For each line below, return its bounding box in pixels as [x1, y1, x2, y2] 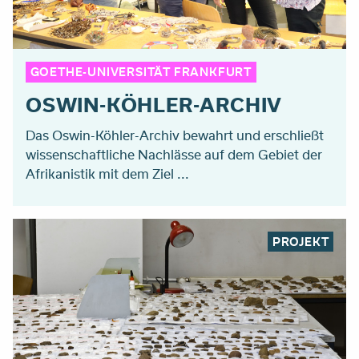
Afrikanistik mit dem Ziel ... [26, 163, 189, 183]
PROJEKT [272, 232, 329, 250]
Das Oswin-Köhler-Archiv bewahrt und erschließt [26, 125, 324, 144]
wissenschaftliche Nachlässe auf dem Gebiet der [26, 144, 322, 163]
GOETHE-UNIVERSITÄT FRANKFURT [30, 63, 252, 81]
